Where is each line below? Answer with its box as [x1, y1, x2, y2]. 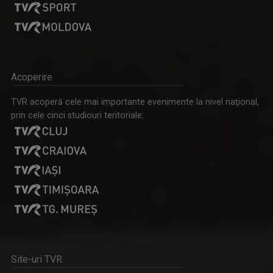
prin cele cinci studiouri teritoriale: [11, 110, 144, 121]
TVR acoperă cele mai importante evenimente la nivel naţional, [11, 97, 259, 107]
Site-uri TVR [11, 253, 62, 266]
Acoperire [11, 71, 52, 83]
